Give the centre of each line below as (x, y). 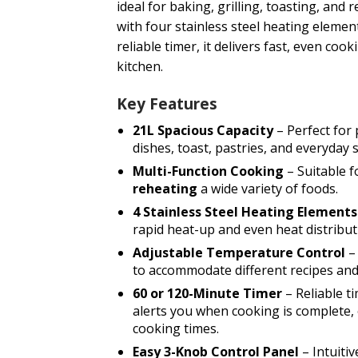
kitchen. (139, 67)
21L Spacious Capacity (203, 130)
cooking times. (175, 328)
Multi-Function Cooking (208, 171)
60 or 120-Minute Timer (207, 293)
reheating (165, 188)
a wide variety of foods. (267, 188)
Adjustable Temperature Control (239, 252)
